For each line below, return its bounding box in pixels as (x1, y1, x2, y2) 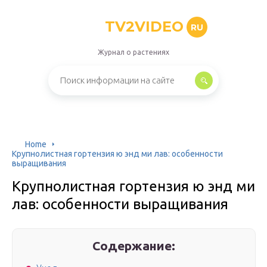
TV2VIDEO (104, 18, 184, 35)
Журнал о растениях (98, 48, 169, 56)
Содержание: (92, 238, 176, 253)
